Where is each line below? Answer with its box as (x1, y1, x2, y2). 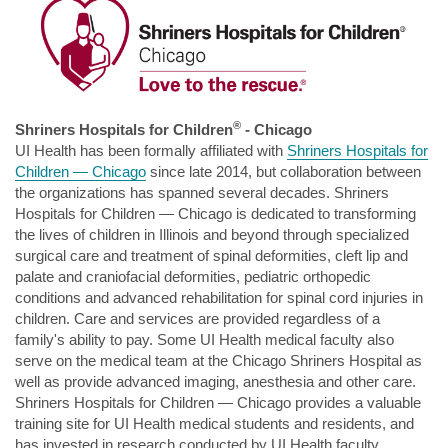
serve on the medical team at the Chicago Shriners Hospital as (15, 352, 422, 369)
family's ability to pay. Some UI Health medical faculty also (15, 331, 394, 348)
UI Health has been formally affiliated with (15, 142, 287, 159)
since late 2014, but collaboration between (146, 163, 421, 180)
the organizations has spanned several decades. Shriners (15, 184, 389, 201)
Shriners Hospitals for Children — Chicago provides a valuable (15, 394, 421, 411)
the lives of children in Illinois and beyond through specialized (15, 226, 409, 243)
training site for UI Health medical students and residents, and (15, 415, 414, 432)
